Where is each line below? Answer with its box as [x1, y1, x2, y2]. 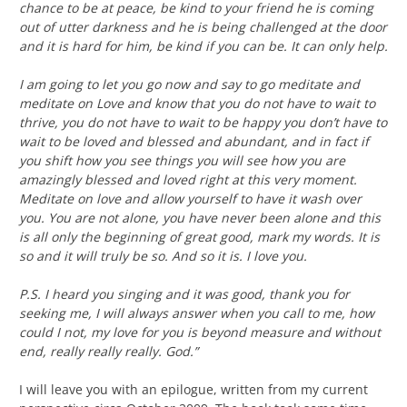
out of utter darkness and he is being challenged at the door [19, 18, 387, 36]
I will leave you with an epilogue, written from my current [19, 381, 368, 399]
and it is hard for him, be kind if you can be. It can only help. [19, 37, 388, 55]
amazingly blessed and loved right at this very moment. [19, 171, 357, 189]
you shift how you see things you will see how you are [19, 152, 345, 170]
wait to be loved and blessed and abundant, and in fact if [19, 133, 369, 151]
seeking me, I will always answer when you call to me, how [19, 304, 374, 323]
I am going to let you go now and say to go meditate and [19, 75, 360, 94]
